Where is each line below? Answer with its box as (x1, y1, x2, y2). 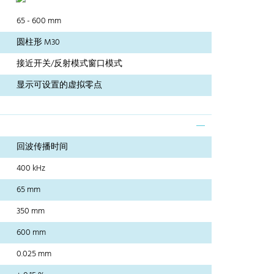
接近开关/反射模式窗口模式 (17, 57, 123, 72)
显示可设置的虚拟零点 (17, 78, 103, 93)
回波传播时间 (17, 140, 68, 155)
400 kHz (17, 161, 46, 176)
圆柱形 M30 (17, 35, 61, 50)
